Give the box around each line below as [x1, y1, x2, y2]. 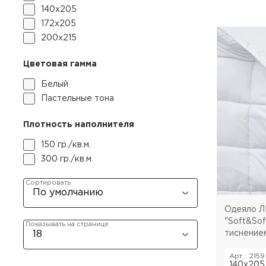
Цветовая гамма [23, 61, 97, 68]
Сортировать [26, 180, 71, 186]
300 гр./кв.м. [41, 156, 93, 163]
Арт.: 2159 [229, 252, 265, 259]
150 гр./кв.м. [41, 141, 91, 148]
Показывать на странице [26, 221, 109, 227]
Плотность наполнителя [23, 121, 134, 128]
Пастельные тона [41, 95, 114, 102]
